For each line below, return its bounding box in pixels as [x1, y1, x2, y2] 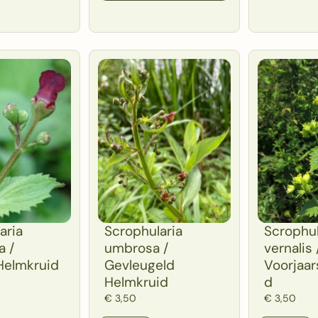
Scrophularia [104, 222, 183, 241]
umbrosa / [104, 239, 169, 258]
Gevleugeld [104, 256, 175, 275]
